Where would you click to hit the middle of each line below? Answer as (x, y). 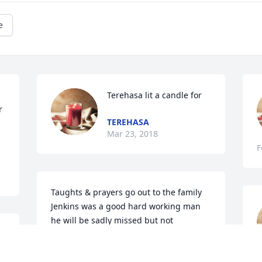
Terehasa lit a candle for (155, 95)
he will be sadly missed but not (112, 220)
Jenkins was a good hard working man (126, 206)
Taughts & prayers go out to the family (127, 192)
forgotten (70, 235)
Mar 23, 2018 (133, 134)
